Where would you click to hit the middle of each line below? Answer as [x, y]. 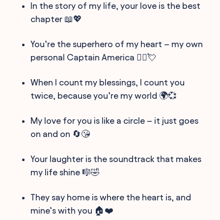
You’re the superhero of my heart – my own [117, 44]
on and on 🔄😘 [60, 134]
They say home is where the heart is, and [111, 197]
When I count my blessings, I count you [108, 82]
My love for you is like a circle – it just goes [115, 120]
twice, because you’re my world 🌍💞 [104, 95]
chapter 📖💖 [56, 19]
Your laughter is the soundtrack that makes [116, 159]
